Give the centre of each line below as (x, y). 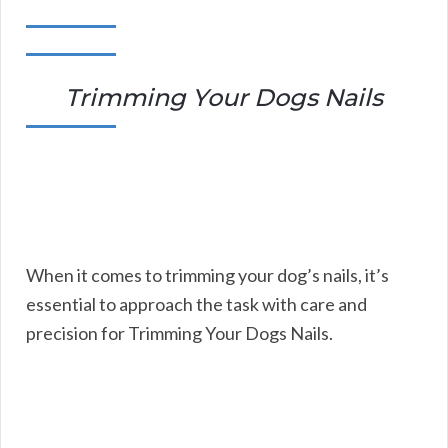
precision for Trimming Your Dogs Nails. (179, 332)
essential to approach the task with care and (196, 303)
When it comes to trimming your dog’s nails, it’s (207, 274)
